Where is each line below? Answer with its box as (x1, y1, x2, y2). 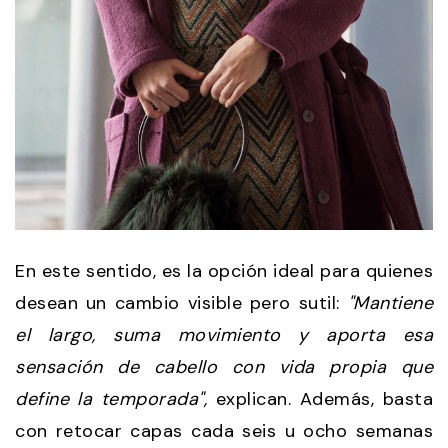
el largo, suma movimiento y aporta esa (15, 322, 433, 347)
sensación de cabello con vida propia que (15, 354, 433, 379)
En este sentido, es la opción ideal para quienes (15, 258, 433, 283)
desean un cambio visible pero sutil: (15, 290, 348, 315)
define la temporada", (15, 386, 208, 411)
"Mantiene (347, 290, 433, 315)
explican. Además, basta (207, 386, 434, 411)
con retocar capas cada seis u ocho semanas (15, 418, 433, 443)
